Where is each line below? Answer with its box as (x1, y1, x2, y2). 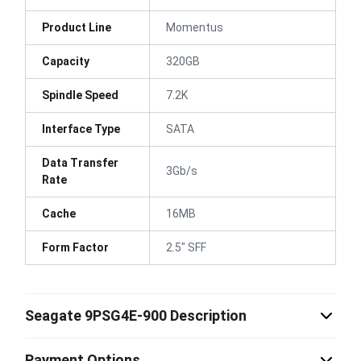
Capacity (42, 54, 89, 68)
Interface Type (42, 122, 120, 135)
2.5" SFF (166, 240, 206, 254)
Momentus (166, 20, 223, 34)
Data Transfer (42, 156, 118, 169)
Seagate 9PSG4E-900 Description (25, 307, 247, 324)
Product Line (42, 20, 111, 34)
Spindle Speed (42, 88, 118, 102)
